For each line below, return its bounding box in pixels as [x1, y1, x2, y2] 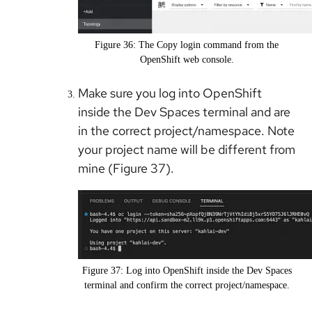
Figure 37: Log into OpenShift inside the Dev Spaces [81, 265, 292, 276]
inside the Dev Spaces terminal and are [78, 104, 290, 120]
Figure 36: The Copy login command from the [95, 40, 279, 51]
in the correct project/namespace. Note [78, 123, 295, 139]
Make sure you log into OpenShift [78, 85, 262, 102]
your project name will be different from [78, 141, 295, 158]
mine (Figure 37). [78, 160, 177, 177]
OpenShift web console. [139, 54, 234, 65]
